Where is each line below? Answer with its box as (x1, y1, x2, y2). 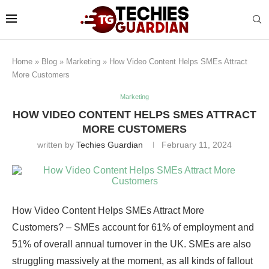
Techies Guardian (76, 140, 143, 150)
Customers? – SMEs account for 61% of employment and (12, 222, 254, 233)
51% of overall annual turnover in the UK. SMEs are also (12, 239, 251, 250)
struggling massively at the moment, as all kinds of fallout (12, 256, 253, 267)
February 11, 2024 (162, 140, 232, 150)
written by (37, 140, 76, 150)
